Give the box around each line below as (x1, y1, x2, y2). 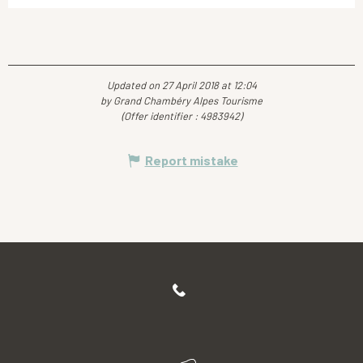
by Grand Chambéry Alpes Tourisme (100, 94, 263, 108)
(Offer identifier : (121, 109, 200, 123)
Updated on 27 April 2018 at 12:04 (106, 79, 257, 92)
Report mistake (144, 152, 238, 169)
